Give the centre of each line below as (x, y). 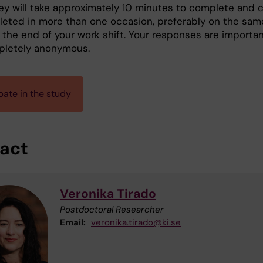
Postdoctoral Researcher (112, 209)
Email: (73, 222)
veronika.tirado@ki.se (136, 222)
